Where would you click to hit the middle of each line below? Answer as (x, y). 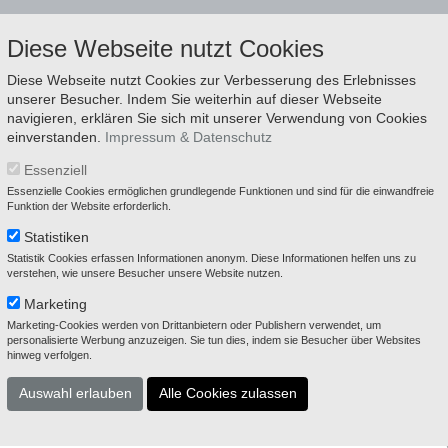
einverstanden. (56, 137)
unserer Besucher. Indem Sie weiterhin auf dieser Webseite (194, 99)
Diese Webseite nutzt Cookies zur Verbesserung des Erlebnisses (211, 80)
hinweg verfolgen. (49, 355)
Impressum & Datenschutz (188, 137)
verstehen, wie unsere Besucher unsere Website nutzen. (145, 273)
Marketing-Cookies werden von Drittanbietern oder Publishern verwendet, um (194, 325)
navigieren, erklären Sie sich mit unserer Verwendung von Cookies (217, 118)
